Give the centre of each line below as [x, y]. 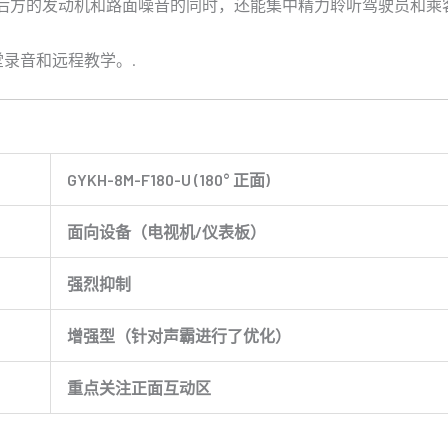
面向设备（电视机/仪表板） [166, 232]
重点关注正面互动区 [139, 388]
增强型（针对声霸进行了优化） [179, 336]
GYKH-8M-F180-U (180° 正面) [168, 180]
